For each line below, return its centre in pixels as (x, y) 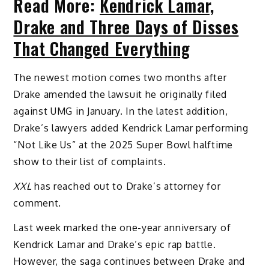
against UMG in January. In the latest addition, (121, 111)
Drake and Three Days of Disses (126, 27)
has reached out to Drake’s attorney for (126, 186)
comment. (38, 203)
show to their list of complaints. (90, 162)
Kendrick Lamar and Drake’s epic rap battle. (115, 244)
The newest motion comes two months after (120, 78)
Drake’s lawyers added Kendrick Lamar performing (131, 128)
